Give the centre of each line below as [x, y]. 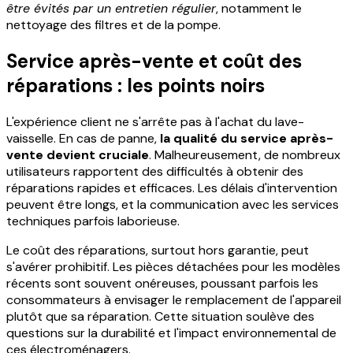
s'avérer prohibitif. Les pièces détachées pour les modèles [173, 267]
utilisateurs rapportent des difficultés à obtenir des [155, 172]
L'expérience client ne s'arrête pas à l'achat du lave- [155, 122]
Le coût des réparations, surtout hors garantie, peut [158, 251]
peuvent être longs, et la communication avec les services [173, 205]
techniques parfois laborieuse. [93, 221]
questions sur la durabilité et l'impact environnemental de [171, 333]
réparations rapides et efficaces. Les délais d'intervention [172, 188]
